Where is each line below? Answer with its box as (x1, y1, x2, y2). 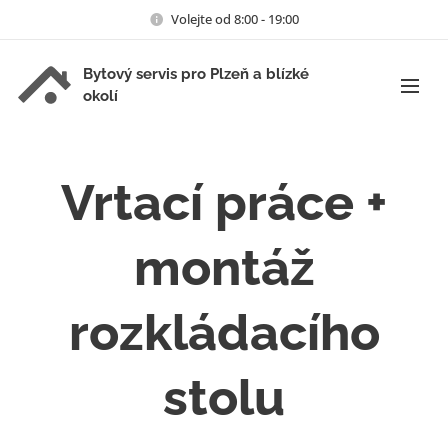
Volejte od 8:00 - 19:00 (171, 9, 299, 28)
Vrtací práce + (61, 173, 387, 232)
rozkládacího (68, 303, 380, 362)
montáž (133, 238, 315, 297)
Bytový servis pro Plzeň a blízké (83, 65, 309, 83)
